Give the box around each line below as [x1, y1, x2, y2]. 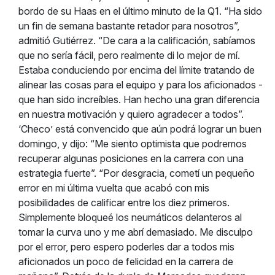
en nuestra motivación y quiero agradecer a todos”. [18, 108, 244, 120]
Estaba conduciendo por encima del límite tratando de [18, 64, 255, 76]
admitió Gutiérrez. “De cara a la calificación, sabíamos [18, 34, 255, 47]
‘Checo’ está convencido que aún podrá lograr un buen [18, 123, 261, 135]
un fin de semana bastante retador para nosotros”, [18, 20, 239, 32]
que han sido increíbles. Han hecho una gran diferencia [18, 93, 260, 106]
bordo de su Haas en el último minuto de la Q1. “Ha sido [18, 5, 262, 17]
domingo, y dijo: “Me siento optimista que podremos [18, 137, 247, 150]
